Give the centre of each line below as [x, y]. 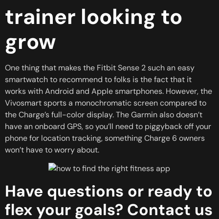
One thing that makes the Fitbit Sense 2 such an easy [100, 67]
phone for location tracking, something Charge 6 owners [105, 138]
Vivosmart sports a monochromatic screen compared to [106, 103]
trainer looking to [94, 16]
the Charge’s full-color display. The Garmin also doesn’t [104, 114]
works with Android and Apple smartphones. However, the [109, 91]
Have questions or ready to [109, 191]
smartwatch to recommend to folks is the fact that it [98, 79]
